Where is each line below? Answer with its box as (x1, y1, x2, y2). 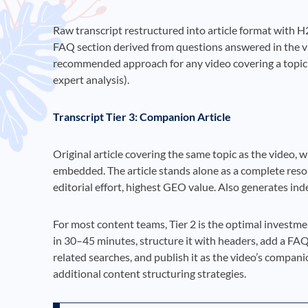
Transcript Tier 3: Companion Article (53, 109, 231, 123)
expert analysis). (53, 72, 129, 86)
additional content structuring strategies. (53, 266, 246, 280)
